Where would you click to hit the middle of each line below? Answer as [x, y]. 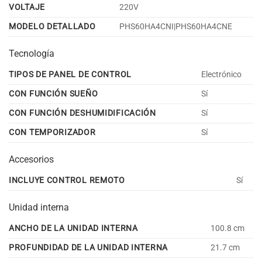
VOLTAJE [27, 7]
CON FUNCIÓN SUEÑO [54, 94]
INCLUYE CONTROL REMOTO [67, 180]
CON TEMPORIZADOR [52, 132]
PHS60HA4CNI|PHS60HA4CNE [176, 26]
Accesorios [31, 159]
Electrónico [222, 74]
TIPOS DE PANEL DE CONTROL [70, 74]
